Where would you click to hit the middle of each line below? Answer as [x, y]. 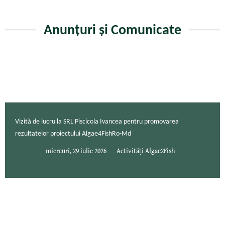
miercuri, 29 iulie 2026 [76, 150]
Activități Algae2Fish [145, 150]
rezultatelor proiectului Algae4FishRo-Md [73, 134]
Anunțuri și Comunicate [113, 30]
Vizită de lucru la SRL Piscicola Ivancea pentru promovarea [97, 122]
